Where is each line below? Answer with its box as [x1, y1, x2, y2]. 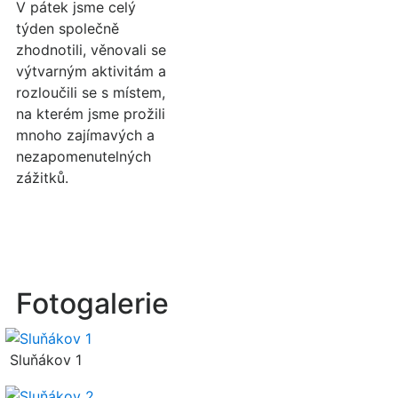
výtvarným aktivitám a [16, 62, 166, 80]
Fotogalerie [16, 286, 169, 321]
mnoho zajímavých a [16, 126, 155, 144]
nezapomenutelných [16, 147, 151, 165]
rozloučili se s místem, [16, 84, 165, 101]
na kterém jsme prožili [16, 105, 165, 123]
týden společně [16, 20, 119, 37]
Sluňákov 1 [5, 350, 82, 369]
